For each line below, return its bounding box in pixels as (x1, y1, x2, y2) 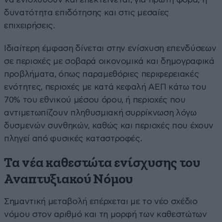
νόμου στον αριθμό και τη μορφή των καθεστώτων (4, 210, 207, 219)
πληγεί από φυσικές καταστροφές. (4, 134, 142, 143)
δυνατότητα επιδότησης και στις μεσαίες (4, 8, 169, 17)
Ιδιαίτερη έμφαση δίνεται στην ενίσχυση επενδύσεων (4, 44, 217, 53)
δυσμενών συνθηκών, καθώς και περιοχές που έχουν (4, 121, 214, 130)
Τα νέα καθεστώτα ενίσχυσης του (4, 156, 200, 170)
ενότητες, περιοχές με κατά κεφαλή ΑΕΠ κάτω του (4, 82, 207, 91)
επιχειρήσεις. (4, 21, 55, 30)
